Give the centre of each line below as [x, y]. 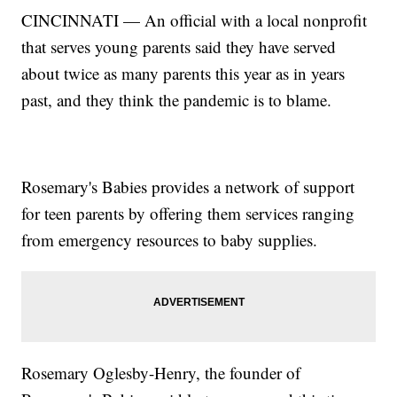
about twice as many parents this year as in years [183, 74]
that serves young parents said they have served [179, 47]
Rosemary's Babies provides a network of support [188, 187]
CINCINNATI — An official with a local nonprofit [195, 20]
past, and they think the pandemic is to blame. [177, 100]
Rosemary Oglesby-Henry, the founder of [161, 373]
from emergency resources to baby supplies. [170, 240]
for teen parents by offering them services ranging [188, 214]
